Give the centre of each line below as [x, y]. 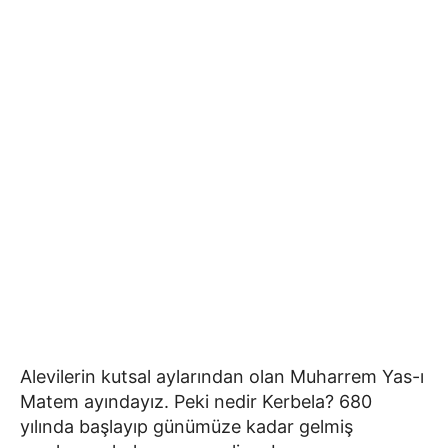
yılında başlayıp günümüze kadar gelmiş [186, 426]
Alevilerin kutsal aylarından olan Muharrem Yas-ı [222, 376]
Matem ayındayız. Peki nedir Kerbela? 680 [196, 401]
